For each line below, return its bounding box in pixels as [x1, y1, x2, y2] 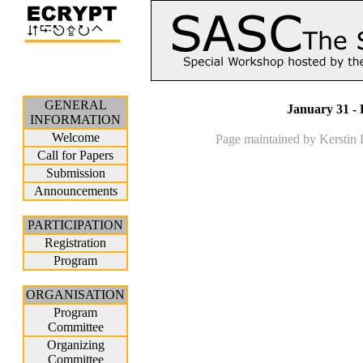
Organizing [46, 338, 105, 352]
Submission [45, 166, 105, 180]
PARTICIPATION [28, 218, 124, 232]
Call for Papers [37, 148, 114, 162]
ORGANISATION [26, 288, 126, 301]
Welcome [51, 130, 100, 144]
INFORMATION [30, 113, 122, 126]
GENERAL [44, 98, 107, 112]
